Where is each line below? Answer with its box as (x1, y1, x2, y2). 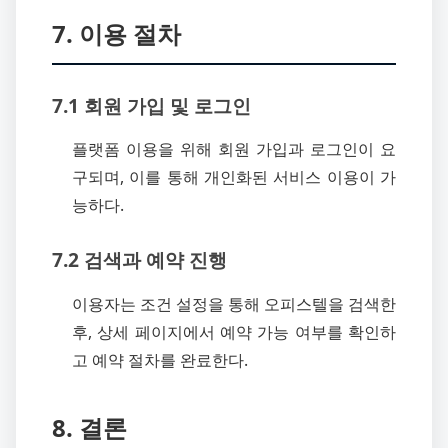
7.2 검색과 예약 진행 (52, 246, 227, 274)
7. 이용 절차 (52, 16, 181, 50)
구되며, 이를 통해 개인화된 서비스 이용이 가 (72, 166, 396, 189)
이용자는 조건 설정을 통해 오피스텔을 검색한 (72, 293, 396, 316)
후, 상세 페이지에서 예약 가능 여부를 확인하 (72, 321, 396, 344)
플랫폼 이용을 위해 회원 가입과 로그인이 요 (72, 138, 396, 161)
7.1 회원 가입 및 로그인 (52, 91, 251, 119)
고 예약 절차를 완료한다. (72, 349, 248, 372)
